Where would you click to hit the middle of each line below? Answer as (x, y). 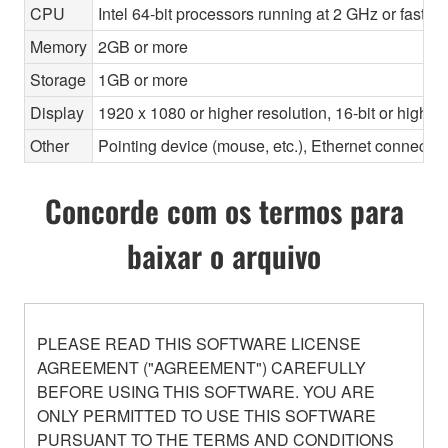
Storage (58, 79)
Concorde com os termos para (224, 210)
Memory (58, 46)
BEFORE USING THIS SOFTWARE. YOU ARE (206, 391)
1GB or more (143, 79)
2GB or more (143, 46)
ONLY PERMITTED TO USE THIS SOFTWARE (206, 415)
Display (57, 112)
